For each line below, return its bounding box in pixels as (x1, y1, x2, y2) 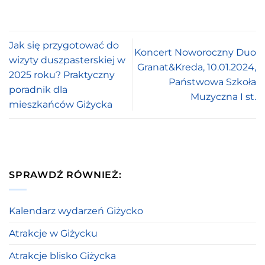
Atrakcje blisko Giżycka (9, 250, 116, 261)
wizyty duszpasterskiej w (9, 54, 125, 66)
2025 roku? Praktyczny (9, 69, 115, 80)
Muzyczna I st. (190, 91, 256, 103)
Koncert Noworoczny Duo (134, 47, 256, 59)
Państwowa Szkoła (169, 76, 256, 88)
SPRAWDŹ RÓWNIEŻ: (9, 169, 122, 181)
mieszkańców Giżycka (9, 98, 112, 110)
